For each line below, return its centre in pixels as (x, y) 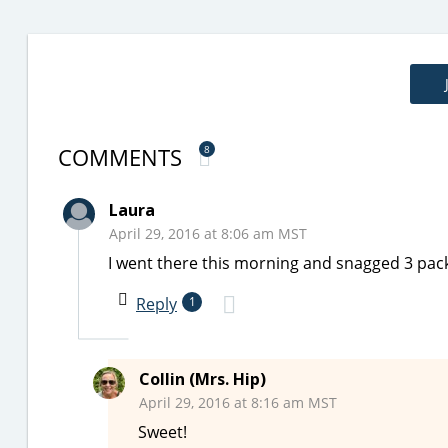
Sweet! (162, 432)
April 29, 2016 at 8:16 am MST (238, 402)
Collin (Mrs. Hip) (202, 379)
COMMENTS (123, 157)
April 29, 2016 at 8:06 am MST (208, 233)
